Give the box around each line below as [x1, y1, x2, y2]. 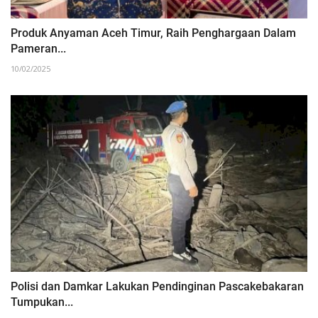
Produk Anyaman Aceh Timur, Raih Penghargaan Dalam [11, 26, 296, 40]
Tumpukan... [11, 295, 73, 309]
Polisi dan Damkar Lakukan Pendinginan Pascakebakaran [11, 279, 304, 293]
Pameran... [11, 42, 66, 56]
